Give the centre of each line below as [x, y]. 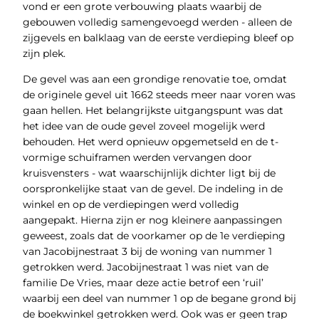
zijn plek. [44, 53]
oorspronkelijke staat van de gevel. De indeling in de [152, 188]
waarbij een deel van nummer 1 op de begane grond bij [159, 298]
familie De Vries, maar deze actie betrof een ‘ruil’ [143, 282]
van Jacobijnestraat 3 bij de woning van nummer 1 [147, 251]
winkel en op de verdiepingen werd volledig [131, 204]
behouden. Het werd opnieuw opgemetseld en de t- [150, 141]
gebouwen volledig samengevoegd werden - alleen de [157, 22]
